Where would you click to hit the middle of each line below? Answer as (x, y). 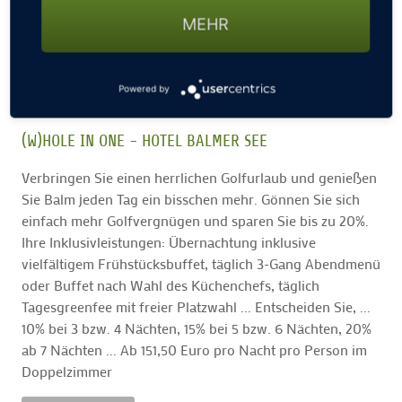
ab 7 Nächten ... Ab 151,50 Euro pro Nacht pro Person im (194, 349)
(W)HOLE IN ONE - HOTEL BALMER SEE (144, 140)
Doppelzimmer (67, 371)
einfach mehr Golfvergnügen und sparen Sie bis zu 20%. (195, 220)
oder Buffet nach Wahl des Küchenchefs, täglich (170, 284)
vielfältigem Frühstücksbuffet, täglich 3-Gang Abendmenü (201, 263)
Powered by (144, 88)
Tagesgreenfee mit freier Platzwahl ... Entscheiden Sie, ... (196, 306)
